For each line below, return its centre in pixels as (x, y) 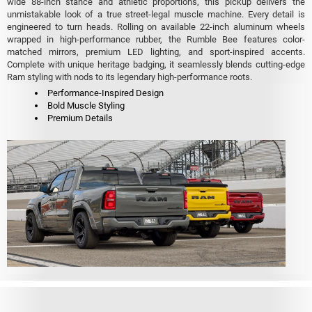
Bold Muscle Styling (86, 105)
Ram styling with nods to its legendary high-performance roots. (130, 77)
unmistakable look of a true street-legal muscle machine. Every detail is (156, 15)
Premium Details (80, 118)
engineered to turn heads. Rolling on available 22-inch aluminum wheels (156, 27)
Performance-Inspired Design (106, 93)
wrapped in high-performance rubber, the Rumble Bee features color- (156, 40)
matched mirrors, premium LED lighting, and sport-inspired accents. (156, 52)
